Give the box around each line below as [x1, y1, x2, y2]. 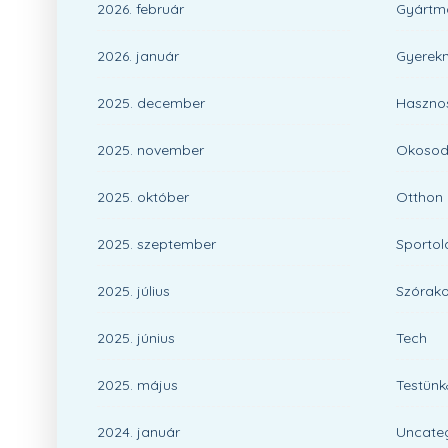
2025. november [97, 141, 204, 159]
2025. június [97, 329, 175, 347]
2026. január [97, 47, 179, 65]
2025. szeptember [97, 235, 216, 253]
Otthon [396, 188, 443, 206]
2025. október [97, 188, 189, 206]
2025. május [97, 376, 178, 394]
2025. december [97, 94, 205, 112]
